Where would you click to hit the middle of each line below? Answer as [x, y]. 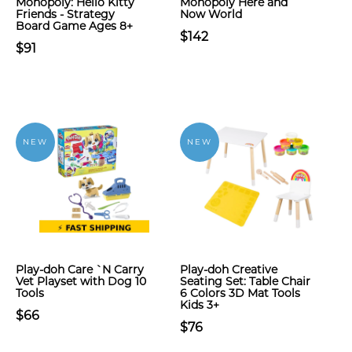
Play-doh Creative [229, 269]
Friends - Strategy [65, 14]
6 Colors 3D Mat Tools [240, 293]
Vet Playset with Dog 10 [81, 281]
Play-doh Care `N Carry [80, 269]
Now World [211, 14]
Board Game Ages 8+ [74, 26]
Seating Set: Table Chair [245, 281]
